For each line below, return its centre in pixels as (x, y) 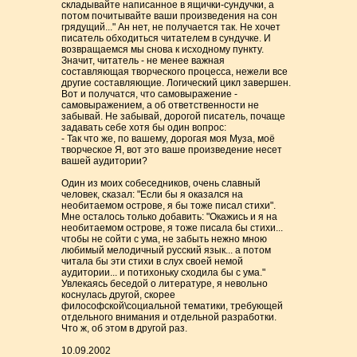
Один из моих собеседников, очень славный (161, 183)
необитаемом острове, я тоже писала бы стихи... (173, 228)
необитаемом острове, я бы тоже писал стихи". (169, 206)
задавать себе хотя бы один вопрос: (144, 127)
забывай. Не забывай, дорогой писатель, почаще (174, 116)
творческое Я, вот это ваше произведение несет (172, 150)
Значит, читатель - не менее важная (143, 61)
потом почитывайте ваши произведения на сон (170, 16)
